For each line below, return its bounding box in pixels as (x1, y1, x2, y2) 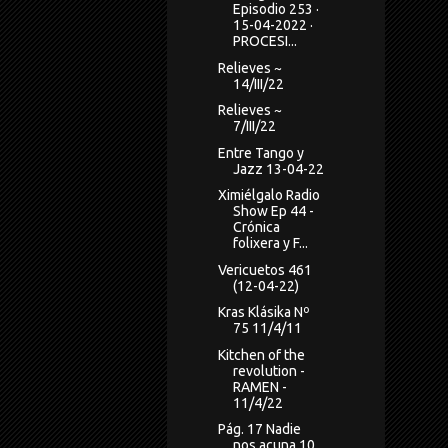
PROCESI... (232, 33, 297, 50)
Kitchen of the (217, 346, 305, 363)
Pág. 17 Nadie (217, 421, 301, 438)
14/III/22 (232, 75, 284, 92)
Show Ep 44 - (232, 203, 314, 220)
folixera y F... (232, 235, 308, 252)
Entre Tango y (217, 144, 304, 161)
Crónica (232, 219, 280, 236)
